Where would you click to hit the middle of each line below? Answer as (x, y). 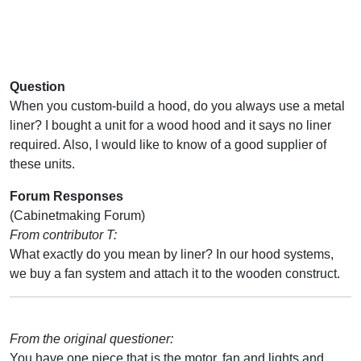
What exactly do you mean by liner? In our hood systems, (172, 254)
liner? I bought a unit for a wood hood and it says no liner (170, 125)
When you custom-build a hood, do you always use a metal (177, 106)
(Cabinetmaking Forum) (77, 215)
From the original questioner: (91, 338)
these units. (42, 164)
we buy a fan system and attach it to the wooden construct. (175, 273)
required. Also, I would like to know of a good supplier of (168, 144)
